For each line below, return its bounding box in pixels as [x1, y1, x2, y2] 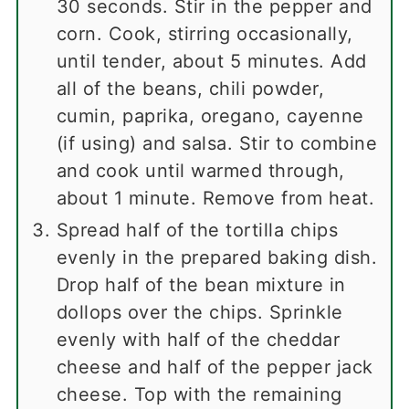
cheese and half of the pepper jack [56, 356, 373, 379]
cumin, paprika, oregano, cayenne [56, 105, 364, 128]
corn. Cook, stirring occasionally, [56, 23, 353, 46]
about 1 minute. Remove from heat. [56, 187, 375, 210]
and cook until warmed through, [56, 160, 345, 183]
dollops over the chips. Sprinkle [56, 301, 343, 324]
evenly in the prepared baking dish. [56, 246, 378, 269]
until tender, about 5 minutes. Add [56, 50, 367, 73]
